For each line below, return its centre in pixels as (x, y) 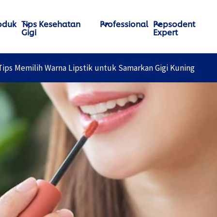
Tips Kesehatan (51, 23)
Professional (124, 23)
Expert (166, 32)
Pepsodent (174, 23)
